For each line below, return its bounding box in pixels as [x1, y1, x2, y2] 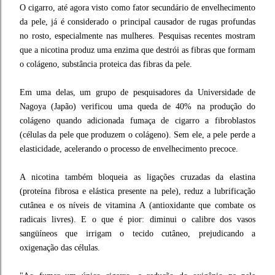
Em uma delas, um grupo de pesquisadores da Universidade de [20, 87, 255, 97]
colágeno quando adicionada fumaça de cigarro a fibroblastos [20, 115, 255, 125]
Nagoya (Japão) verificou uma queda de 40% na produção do [20, 101, 255, 111]
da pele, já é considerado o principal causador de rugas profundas [20, 17, 255, 26]
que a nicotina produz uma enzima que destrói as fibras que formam [20, 45, 255, 55]
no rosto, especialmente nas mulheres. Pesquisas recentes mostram [20, 31, 255, 41]
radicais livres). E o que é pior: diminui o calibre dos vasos [20, 214, 255, 224]
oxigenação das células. [20, 242, 100, 252]
